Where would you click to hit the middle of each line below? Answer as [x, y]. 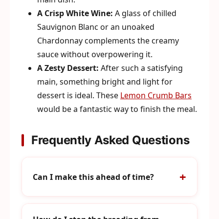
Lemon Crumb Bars [156, 95]
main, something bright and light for [105, 82]
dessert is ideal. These [79, 95]
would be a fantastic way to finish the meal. [117, 109]
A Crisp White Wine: [75, 13]
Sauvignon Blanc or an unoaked [96, 27]
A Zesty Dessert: [68, 68]
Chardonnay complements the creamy [108, 41]
